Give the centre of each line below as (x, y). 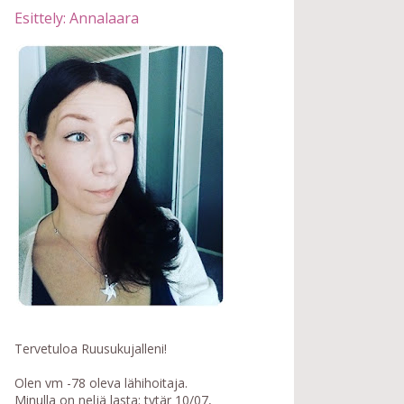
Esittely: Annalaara (77, 18)
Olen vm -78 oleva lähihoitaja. (101, 383)
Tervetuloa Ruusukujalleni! (91, 349)
